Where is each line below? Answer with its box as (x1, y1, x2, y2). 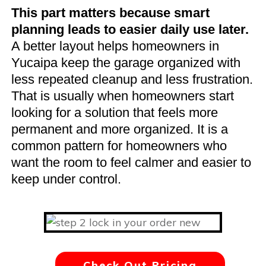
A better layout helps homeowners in (11, 38, 219, 53)
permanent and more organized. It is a (11, 121, 228, 137)
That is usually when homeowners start (11, 88, 234, 103)
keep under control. (11, 171, 121, 186)
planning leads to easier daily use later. (11, 21, 249, 37)
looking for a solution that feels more (11, 104, 218, 120)
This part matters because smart (11, 5, 210, 20)
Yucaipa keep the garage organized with (11, 55, 240, 70)
